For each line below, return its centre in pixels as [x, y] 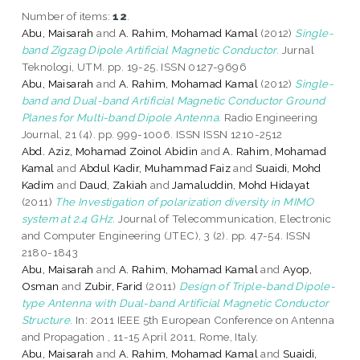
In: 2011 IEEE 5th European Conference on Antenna [204, 319]
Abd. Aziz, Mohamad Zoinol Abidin [110, 151]
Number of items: [67, 16]
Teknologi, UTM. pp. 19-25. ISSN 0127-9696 [134, 66]
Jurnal [297, 49]
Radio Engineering [270, 117]
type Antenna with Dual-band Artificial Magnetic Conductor [175, 303]
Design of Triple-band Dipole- [257, 286]
